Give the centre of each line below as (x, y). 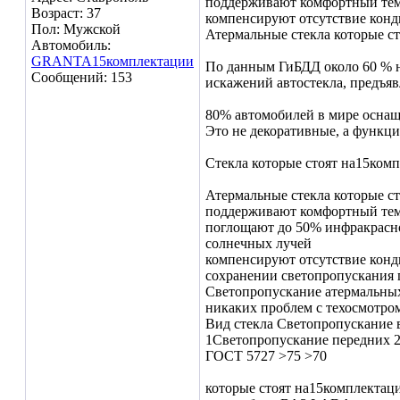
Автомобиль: (71, 45)
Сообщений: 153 (82, 77)
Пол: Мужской (76, 29)
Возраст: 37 (66, 13)
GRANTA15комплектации (112, 61)
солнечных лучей (258, 243)
